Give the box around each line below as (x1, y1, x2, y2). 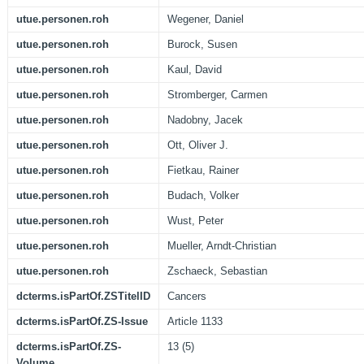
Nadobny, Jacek (167, 114, 243, 127)
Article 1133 (167, 315, 223, 328)
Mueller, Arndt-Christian (167, 240, 276, 253)
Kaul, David (167, 63, 222, 76)
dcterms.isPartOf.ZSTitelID (16, 290, 150, 303)
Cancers (167, 290, 206, 303)
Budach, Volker (167, 189, 239, 202)
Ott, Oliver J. (167, 139, 228, 152)
